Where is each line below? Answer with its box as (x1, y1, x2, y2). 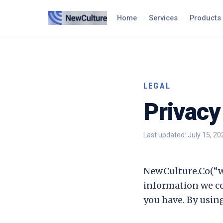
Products (190, 14, 222, 22)
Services (149, 14, 178, 22)
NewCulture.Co (143, 165, 210, 177)
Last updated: (143, 131, 188, 139)
